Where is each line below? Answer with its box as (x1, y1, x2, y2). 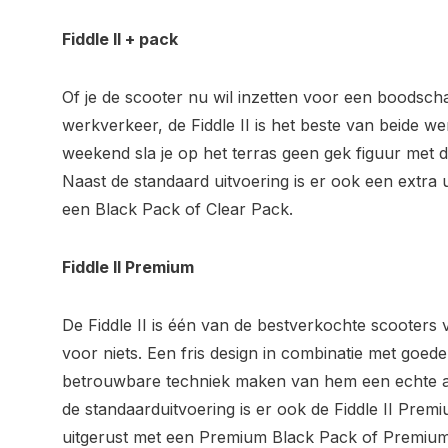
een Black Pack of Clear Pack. (62, 199, 293, 219)
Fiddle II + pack (62, 29, 178, 49)
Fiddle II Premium (62, 257, 194, 277)
